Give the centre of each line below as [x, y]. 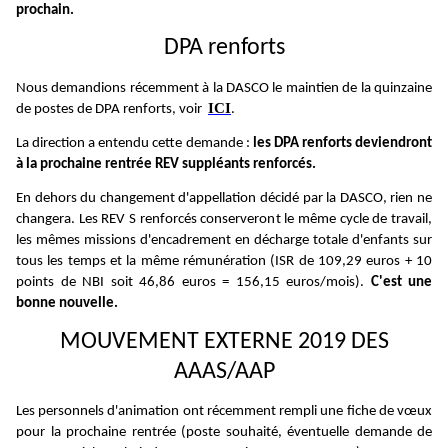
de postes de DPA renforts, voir [112, 109]
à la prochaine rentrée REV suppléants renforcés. [166, 164]
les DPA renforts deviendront [342, 143]
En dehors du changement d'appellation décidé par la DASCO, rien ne [224, 199]
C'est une [398, 283]
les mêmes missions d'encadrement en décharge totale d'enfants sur [224, 241]
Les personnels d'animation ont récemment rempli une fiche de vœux [224, 411]
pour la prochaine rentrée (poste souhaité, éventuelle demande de [224, 432]
